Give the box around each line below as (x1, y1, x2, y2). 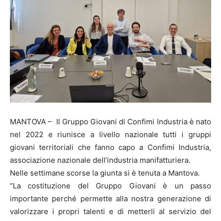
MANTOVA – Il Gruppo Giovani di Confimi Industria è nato (10, 117, 211, 126)
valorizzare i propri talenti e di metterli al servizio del (10, 207, 211, 216)
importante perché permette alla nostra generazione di (10, 194, 211, 203)
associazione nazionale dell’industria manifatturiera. (10, 155, 190, 165)
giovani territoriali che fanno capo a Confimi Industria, (10, 143, 211, 152)
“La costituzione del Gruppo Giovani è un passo (10, 181, 211, 190)
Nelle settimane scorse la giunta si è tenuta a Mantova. (10, 168, 200, 178)
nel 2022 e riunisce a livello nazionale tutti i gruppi (10, 130, 211, 139)
